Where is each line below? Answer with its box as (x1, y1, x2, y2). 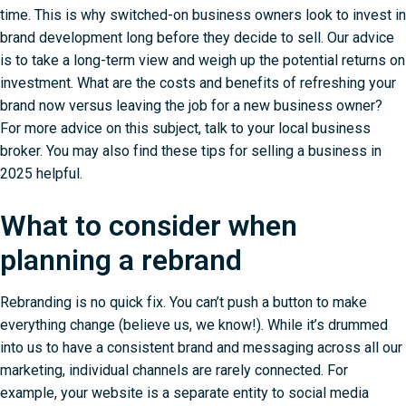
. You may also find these (40, 142, 201, 160)
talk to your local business (205, 120, 371, 138)
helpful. (33, 165, 82, 183)
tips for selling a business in (201, 142, 382, 160)
